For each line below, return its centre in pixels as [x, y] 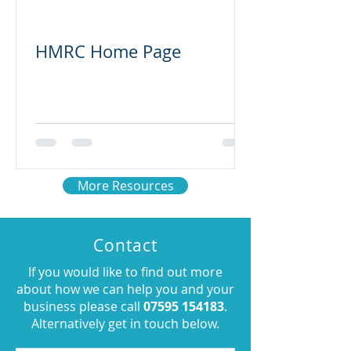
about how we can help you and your [125, 289]
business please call [83, 306]
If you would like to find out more [125, 272]
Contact [125, 245]
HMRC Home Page [108, 51]
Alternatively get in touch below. [125, 324]
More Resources [125, 186]
